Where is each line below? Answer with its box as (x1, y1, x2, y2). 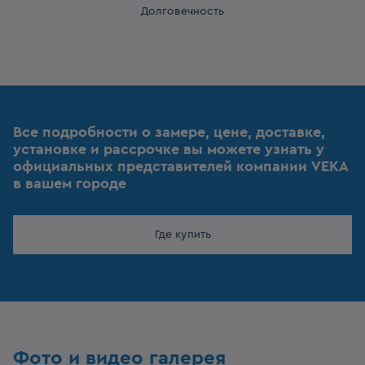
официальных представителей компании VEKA (13, 159, 348, 174)
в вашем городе (13, 176, 126, 191)
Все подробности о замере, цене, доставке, (13, 125, 325, 139)
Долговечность (141, 6, 224, 17)
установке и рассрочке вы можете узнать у (13, 142, 324, 156)
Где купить (154, 229, 211, 240)
